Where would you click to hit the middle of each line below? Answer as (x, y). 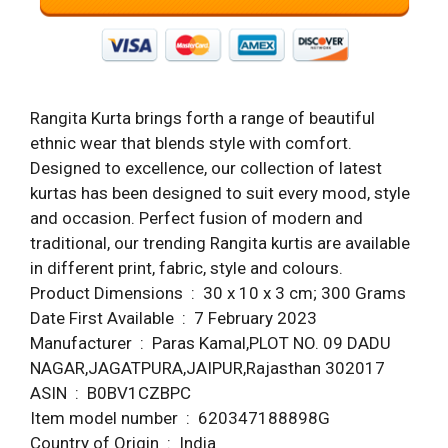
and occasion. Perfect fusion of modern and (196, 218)
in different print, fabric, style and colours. (186, 268)
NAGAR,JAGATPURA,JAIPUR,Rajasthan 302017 (207, 368)
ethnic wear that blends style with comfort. (191, 143)
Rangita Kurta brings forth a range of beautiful (202, 118)
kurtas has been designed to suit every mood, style (220, 193)
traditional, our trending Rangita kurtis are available (220, 243)
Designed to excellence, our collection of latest (206, 168)
